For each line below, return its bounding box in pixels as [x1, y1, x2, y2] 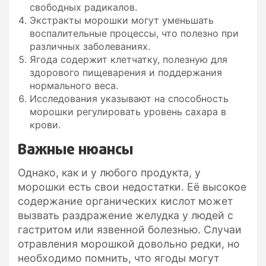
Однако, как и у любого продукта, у [18, 166, 201, 179]
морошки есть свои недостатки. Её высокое [18, 180, 246, 193]
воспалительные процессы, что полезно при [30, 27, 239, 39]
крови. [30, 118, 61, 131]
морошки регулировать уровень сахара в [30, 105, 226, 118]
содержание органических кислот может [18, 194, 233, 207]
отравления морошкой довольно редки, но [18, 237, 240, 250]
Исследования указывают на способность [30, 92, 229, 104]
